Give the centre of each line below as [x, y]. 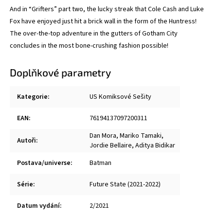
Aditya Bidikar [155, 145]
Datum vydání [38, 206]
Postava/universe [44, 163]
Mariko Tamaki [141, 136]
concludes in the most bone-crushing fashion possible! [89, 46]
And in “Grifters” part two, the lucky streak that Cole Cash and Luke [107, 9]
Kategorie [32, 97]
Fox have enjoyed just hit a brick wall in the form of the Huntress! [103, 21]
